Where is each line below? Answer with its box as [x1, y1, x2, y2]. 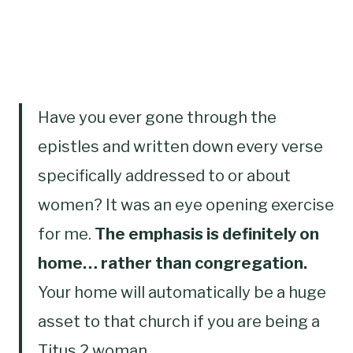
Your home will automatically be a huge [38, 282, 326, 302]
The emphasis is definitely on [95, 224, 319, 243]
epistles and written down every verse [38, 136, 323, 156]
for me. [38, 224, 95, 243]
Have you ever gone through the [38, 107, 277, 127]
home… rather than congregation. [38, 253, 307, 273]
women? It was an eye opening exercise [38, 195, 334, 214]
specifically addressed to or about [38, 165, 291, 185]
